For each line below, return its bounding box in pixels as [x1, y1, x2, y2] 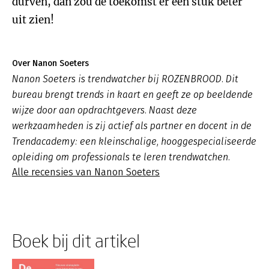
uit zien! [12, 13, 54, 26]
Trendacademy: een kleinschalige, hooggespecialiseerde [12, 136, 256, 147]
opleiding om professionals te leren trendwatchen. [12, 151, 230, 163]
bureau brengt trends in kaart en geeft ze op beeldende [12, 89, 253, 100]
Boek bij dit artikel [12, 230, 140, 251]
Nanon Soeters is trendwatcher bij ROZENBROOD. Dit [12, 73, 238, 85]
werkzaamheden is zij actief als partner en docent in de [12, 120, 252, 131]
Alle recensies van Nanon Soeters [12, 166, 160, 178]
